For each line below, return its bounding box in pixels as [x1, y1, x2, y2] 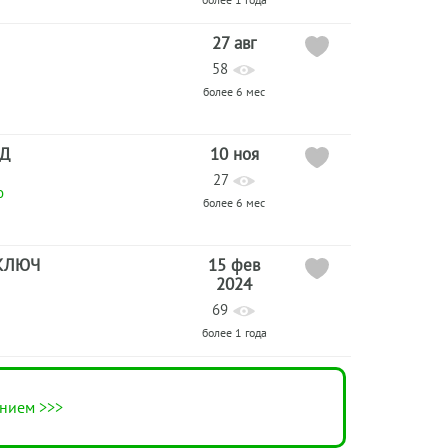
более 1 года [201, 325, 267, 340]
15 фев [208, 254, 260, 276]
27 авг [212, 32, 256, 54]
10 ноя [209, 143, 259, 165]
